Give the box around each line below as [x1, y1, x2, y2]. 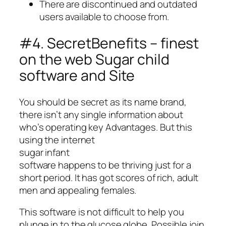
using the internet [19, 133, 95, 146]
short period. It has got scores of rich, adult [19, 171, 199, 184]
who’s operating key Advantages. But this [19, 120, 192, 134]
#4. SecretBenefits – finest [19, 33, 199, 53]
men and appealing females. [19, 183, 137, 197]
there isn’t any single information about [19, 107, 183, 121]
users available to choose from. [39, 10, 169, 24]
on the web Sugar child [19, 49, 169, 70]
